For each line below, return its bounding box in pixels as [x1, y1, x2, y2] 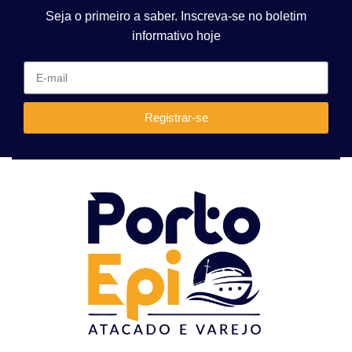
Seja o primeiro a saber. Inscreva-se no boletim [46, 9, 306, 23]
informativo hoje [131, 28, 221, 42]
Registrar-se [144, 111, 208, 125]
